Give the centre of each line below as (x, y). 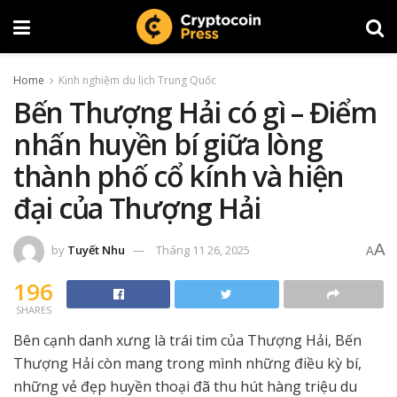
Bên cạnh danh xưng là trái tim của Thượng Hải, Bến (187, 340)
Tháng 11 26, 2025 (203, 249)
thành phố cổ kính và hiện (179, 176)
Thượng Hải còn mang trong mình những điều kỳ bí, (187, 363)
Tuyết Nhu (96, 249)
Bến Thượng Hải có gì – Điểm (195, 112)
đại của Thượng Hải (137, 208)
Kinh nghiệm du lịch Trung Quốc (137, 80)
